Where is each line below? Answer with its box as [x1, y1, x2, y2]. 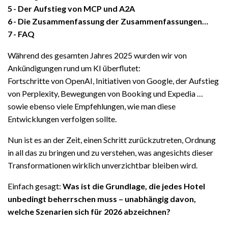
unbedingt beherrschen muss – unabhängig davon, [8, 194, 196, 204]
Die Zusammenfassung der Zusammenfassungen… [18, 16, 208, 26]
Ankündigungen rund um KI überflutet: [8, 63, 140, 73]
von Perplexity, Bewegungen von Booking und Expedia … [8, 89, 203, 98]
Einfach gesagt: [8, 181, 63, 191]
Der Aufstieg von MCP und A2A [18, 4, 135, 13]
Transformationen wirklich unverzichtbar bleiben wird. [8, 160, 197, 170]
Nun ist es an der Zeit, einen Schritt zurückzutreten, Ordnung [8, 135, 216, 145]
